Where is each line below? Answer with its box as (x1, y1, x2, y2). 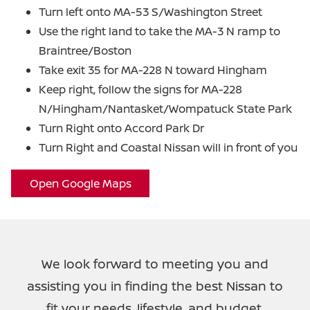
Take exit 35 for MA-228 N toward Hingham (39, 62, 267, 78)
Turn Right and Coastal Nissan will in (39, 140, 236, 156)
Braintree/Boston (39, 43, 131, 59)
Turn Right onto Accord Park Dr (39, 120, 204, 136)
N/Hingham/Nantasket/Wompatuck (39, 101, 237, 117)
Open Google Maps (29, 176, 131, 192)
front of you (236, 140, 298, 156)
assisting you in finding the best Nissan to (27, 277, 283, 295)
